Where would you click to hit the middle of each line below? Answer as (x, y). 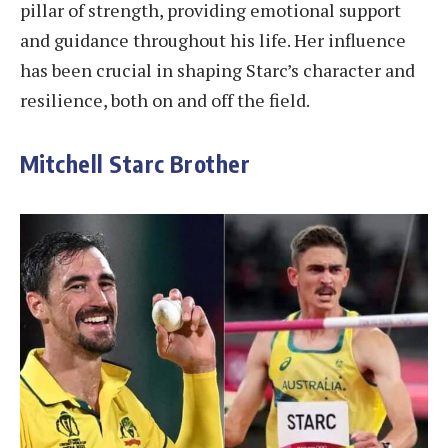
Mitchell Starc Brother (135, 163)
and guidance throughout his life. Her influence (213, 40)
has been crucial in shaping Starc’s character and (217, 70)
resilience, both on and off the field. (165, 100)
